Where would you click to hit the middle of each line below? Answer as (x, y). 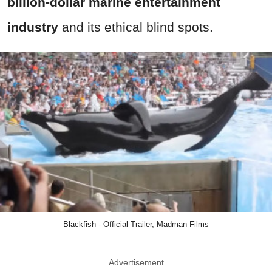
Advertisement (136, 263)
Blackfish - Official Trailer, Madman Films (136, 225)
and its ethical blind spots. (136, 27)
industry (33, 27)
